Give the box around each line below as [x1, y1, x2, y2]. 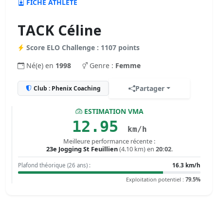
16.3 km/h [172, 162, 200, 169]
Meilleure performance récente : [63, 137, 155, 145]
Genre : [90, 61, 115, 70]
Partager [135, 84, 164, 93]
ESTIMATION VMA [84, 107, 144, 116]
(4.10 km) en [117, 145, 156, 153]
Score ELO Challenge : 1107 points [26, 43, 140, 52]
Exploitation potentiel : [126, 176, 185, 183]
